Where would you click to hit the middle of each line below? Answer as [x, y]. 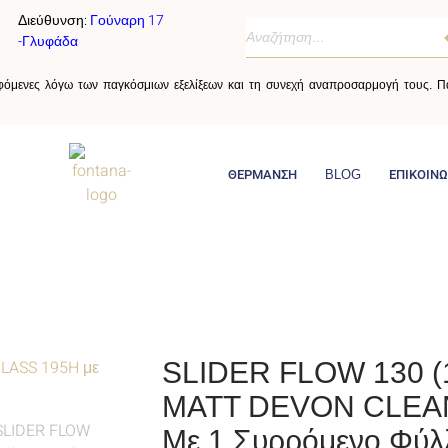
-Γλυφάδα [48, 41]
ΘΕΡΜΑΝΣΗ [262, 175]
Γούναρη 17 [127, 20]
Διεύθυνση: [52, 20]
